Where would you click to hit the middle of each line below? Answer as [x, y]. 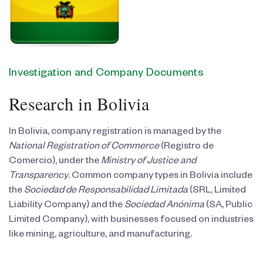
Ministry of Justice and [149, 162]
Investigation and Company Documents [106, 74]
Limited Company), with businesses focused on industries [131, 221]
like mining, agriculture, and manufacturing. [100, 236]
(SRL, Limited [217, 192]
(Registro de [186, 148]
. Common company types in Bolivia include [160, 177]
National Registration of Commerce [84, 148]
